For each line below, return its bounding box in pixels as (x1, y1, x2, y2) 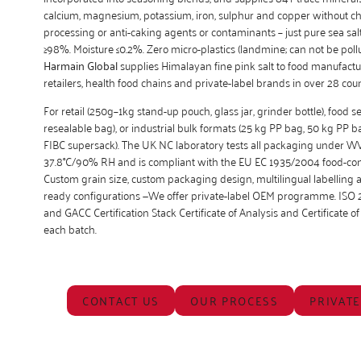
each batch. (43, 218, 97, 239)
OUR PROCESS (190, 290, 279, 311)
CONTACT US (82, 290, 160, 311)
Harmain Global (43, 54, 118, 75)
